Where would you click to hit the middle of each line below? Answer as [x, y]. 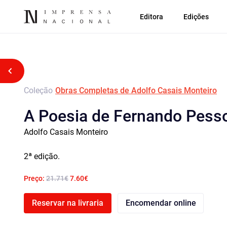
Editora [152, 16]
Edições [196, 16]
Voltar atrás [35, 71]
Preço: [35, 178]
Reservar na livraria [68, 203]
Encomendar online [161, 203]
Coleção [38, 90]
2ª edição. [42, 156]
